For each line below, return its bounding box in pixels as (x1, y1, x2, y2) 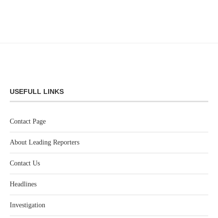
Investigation (10, 201, 45, 209)
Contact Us (10, 159, 40, 167)
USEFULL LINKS (10, 87, 64, 95)
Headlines (10, 180, 36, 188)
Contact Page (10, 117, 46, 125)
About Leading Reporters (10, 138, 79, 146)
